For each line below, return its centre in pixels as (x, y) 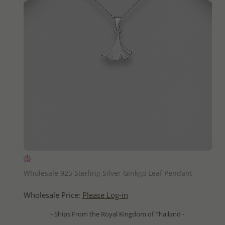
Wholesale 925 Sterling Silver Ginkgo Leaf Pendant (108, 173)
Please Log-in (105, 195)
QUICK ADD (118, 159)
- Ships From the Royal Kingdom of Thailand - (118, 214)
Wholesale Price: (53, 195)
